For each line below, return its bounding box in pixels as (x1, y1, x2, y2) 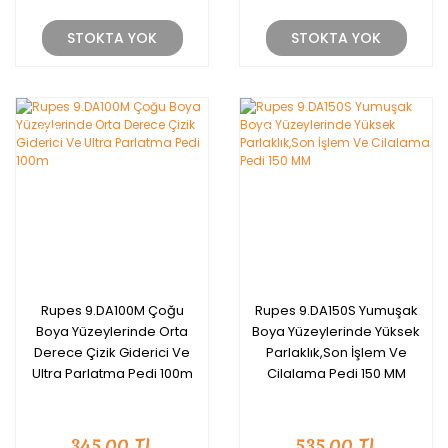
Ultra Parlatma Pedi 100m (31, 364, 193, 383)
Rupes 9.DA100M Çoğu (40, 301, 184, 320)
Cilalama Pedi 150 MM (266, 364, 406, 383)
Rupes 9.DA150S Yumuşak (254, 301, 418, 320)
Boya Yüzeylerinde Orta (36, 322, 188, 341)
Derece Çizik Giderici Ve (34, 343, 190, 362)
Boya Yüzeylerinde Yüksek (252, 322, 420, 341)
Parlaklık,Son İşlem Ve (265, 343, 407, 362)
